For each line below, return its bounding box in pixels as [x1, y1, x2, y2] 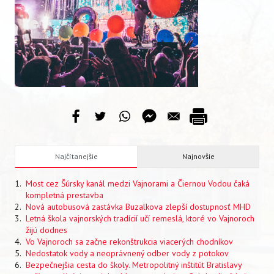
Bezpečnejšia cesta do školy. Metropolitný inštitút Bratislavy [26, 259, 242, 270]
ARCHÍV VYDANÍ [15, 45, 82, 57]
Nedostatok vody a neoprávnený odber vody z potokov [26, 248, 229, 259]
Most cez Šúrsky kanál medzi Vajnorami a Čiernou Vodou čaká [26, 178, 250, 189]
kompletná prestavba [26, 190, 103, 201]
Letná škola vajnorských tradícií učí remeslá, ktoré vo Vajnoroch [26, 213, 254, 224]
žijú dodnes [26, 224, 67, 235]
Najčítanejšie [54, 152, 98, 161]
